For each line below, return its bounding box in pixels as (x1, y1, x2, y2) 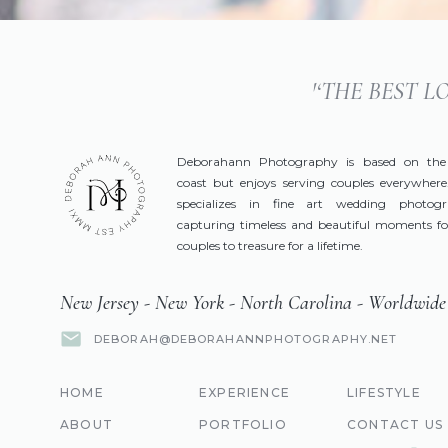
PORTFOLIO (199, 417, 287, 432)
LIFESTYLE (347, 385, 421, 400)
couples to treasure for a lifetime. (177, 238, 363, 253)
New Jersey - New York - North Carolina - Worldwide (60, 291, 446, 315)
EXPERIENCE (199, 385, 290, 400)
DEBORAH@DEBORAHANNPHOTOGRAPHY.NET (94, 332, 398, 346)
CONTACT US (347, 417, 443, 432)
